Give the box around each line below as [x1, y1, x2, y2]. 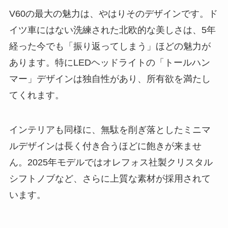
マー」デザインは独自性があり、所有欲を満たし [9, 73, 211, 84]
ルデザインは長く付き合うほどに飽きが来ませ [9, 140, 202, 151]
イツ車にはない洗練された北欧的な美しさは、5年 [9, 24, 216, 35]
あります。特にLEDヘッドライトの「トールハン [9, 57, 210, 68]
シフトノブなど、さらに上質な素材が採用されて [9, 173, 211, 184]
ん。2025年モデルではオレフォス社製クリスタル [9, 157, 213, 167]
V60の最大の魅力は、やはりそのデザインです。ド [9, 8, 218, 19]
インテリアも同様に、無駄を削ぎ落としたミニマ [9, 124, 211, 135]
